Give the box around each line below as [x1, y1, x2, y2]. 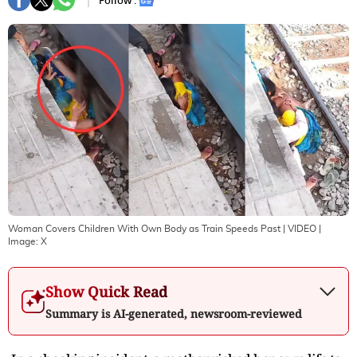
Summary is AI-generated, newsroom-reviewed [45, 305, 302, 321]
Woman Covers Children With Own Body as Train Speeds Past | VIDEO [8, 223, 316, 233]
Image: [8, 236, 41, 246]
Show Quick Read [45, 281, 167, 301]
